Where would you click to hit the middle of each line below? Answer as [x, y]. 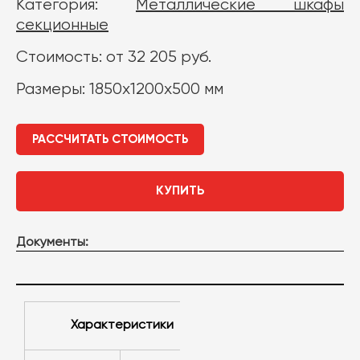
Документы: [52, 243]
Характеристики [125, 325]
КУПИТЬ [180, 191]
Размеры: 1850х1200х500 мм [120, 90]
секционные [62, 25]
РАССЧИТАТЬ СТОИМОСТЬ [110, 139]
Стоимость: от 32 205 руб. [114, 57]
